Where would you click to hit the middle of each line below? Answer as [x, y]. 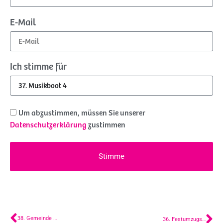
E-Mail [23, 23]
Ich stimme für [38, 67]
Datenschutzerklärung [48, 125]
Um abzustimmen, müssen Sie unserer [82, 113]
